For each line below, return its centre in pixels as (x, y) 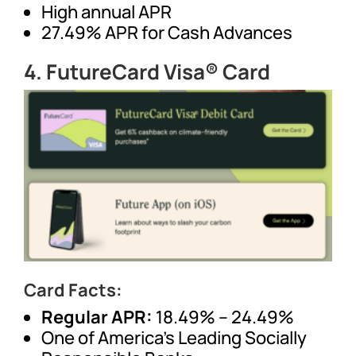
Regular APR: (99, 317)
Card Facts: (74, 290)
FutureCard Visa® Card (159, 72)
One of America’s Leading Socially (174, 337)
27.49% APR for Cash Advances (167, 33)
